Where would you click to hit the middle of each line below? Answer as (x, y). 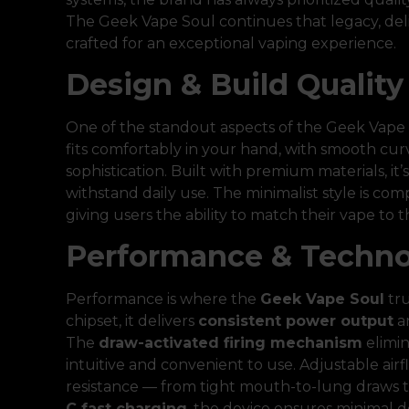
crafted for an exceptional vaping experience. (231, 43)
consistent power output (296, 321)
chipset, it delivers (132, 321)
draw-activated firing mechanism (231, 343)
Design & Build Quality (235, 85)
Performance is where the (163, 299)
